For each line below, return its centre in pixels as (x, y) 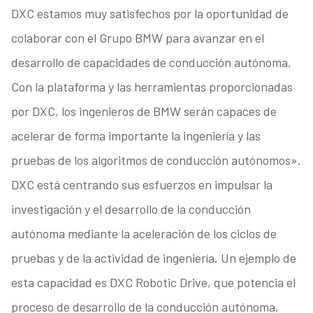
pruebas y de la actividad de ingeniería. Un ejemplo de (153, 258)
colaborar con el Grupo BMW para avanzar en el (137, 38)
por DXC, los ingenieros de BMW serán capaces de (144, 111)
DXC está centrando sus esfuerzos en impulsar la (141, 185)
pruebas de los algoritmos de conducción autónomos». (156, 160)
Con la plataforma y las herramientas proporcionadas (152, 87)
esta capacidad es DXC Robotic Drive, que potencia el (153, 283)
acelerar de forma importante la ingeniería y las (136, 136)
